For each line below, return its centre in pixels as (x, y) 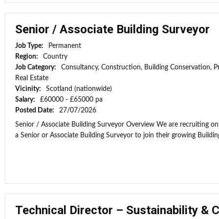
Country (55, 57)
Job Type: (30, 46)
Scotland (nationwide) (79, 89)
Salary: (26, 100)
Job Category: (36, 67)
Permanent (65, 46)
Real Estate (32, 78)
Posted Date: (35, 110)
